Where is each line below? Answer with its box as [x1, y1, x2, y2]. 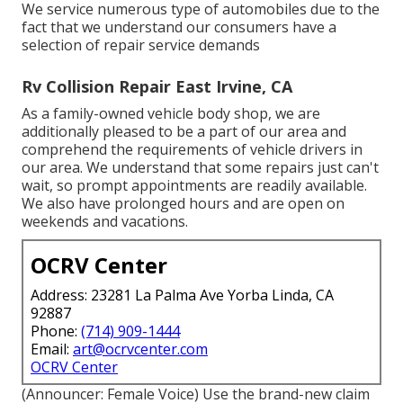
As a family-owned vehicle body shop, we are [22, 103, 320, 123]
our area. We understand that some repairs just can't [22, 157, 379, 177]
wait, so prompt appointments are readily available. [22, 175, 367, 195]
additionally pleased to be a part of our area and [22, 121, 346, 141]
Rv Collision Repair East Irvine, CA [22, 75, 292, 97]
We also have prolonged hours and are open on [22, 193, 345, 213]
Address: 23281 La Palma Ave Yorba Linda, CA [31, 284, 334, 305]
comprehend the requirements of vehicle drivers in [22, 139, 363, 159]
